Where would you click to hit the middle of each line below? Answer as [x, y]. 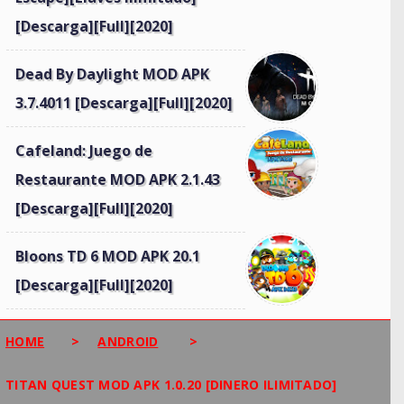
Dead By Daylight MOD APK [112, 74]
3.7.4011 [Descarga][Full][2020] [124, 103]
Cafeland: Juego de [84, 151]
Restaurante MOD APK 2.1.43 [118, 179]
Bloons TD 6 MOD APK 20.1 [108, 256]
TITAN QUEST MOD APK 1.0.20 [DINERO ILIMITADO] [171, 385]
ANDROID [128, 341]
